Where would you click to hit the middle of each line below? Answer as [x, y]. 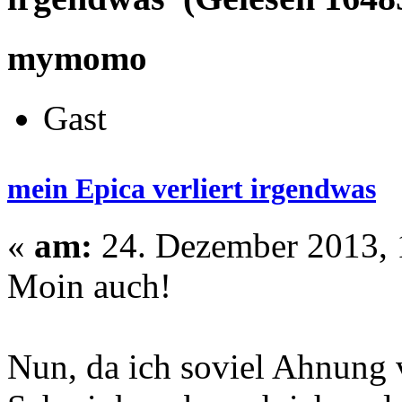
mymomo [77, 58]
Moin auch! [89, 285]
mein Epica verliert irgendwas [192, 188]
